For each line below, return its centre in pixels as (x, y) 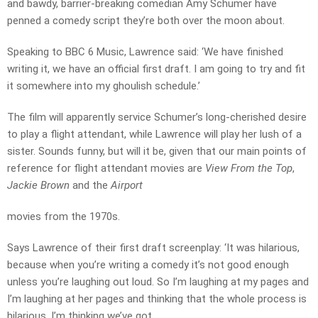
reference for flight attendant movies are (105, 169)
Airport (127, 186)
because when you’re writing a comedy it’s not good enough (148, 265)
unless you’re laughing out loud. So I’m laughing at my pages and (158, 282)
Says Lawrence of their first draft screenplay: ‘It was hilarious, (153, 248)
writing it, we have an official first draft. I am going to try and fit (156, 69)
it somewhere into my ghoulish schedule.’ (104, 86)
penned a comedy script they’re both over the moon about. (147, 21)
